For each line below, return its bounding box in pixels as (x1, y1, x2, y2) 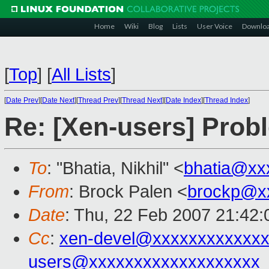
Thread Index (205, 96, 248, 104)
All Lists (52, 65, 111, 84)
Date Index (166, 96, 201, 104)
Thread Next (122, 96, 162, 104)
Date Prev (6, 96, 38, 104)
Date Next (42, 96, 74, 104)
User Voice (197, 22, 232, 31)
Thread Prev (78, 96, 118, 104)
